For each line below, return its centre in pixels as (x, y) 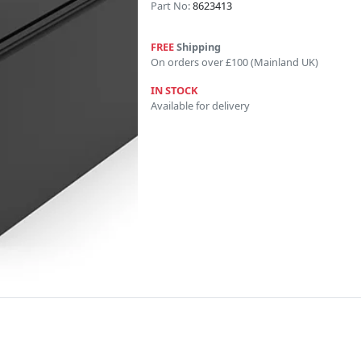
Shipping (197, 47)
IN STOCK (174, 91)
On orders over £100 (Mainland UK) (234, 62)
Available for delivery (200, 106)
